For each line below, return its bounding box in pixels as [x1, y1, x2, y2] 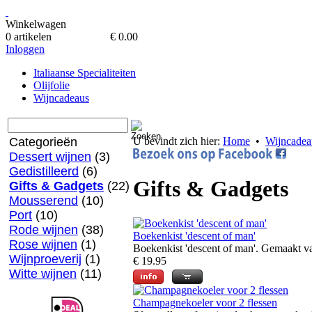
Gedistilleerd [9, 164, 79, 178]
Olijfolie [33, 79, 70, 91]
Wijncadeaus [33, 92, 89, 104]
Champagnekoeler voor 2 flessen [133, 297, 277, 309]
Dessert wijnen [9, 150, 91, 164]
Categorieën [9, 135, 77, 149]
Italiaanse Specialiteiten [33, 67, 136, 79]
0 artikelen [6, 31, 52, 42]
